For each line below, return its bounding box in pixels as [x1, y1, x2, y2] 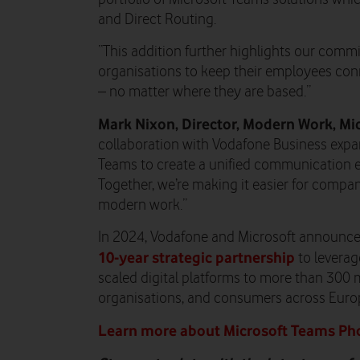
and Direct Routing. [98, 10, 216, 28]
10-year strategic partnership [98, 247, 295, 266]
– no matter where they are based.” [98, 83, 311, 100]
